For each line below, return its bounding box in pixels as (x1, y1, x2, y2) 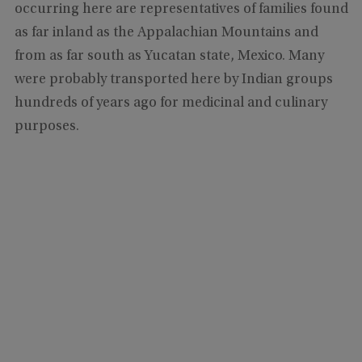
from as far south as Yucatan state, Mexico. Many (14, 48, 324, 64)
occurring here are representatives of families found (14, 2, 348, 17)
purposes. (14, 119, 79, 134)
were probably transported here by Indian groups (14, 72, 333, 87)
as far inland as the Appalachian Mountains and (14, 25, 318, 40)
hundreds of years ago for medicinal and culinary (14, 95, 327, 111)
